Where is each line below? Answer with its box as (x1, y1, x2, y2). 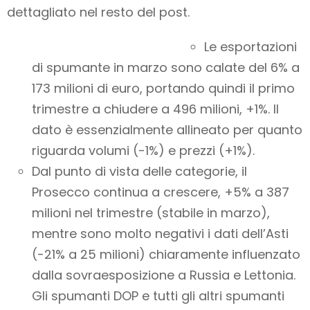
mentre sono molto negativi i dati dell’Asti (32, 225, 289, 243)
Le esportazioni (204, 38, 297, 56)
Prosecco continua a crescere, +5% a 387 (32, 183, 289, 201)
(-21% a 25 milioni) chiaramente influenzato (32, 246, 300, 264)
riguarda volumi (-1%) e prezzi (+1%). (32, 142, 255, 160)
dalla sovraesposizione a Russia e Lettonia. (32, 266, 295, 284)
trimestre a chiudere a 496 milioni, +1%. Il (32, 100, 279, 118)
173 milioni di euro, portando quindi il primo (32, 80, 295, 98)
